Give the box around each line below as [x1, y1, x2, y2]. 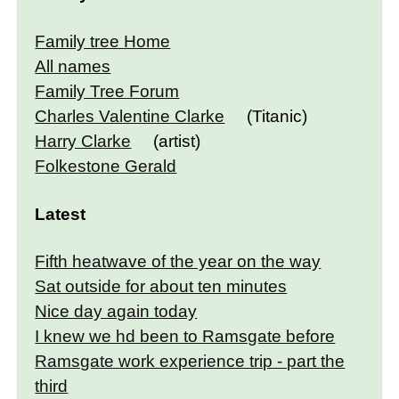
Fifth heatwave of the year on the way [35, 252, 322, 272]
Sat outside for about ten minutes [35, 277, 288, 297]
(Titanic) [241, 107, 307, 126]
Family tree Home [35, 32, 171, 52]
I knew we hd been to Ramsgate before [35, 327, 336, 346]
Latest [35, 204, 86, 224]
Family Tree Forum [35, 82, 180, 102]
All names [35, 57, 111, 77]
